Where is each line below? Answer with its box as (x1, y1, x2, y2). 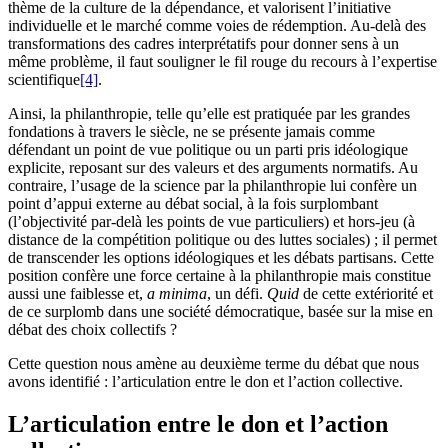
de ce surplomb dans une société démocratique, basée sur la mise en (8, 303, 433, 321)
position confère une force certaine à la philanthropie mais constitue (8, 267, 431, 285)
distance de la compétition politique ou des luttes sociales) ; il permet (8, 231, 437, 249)
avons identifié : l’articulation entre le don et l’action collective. (8, 373, 403, 391)
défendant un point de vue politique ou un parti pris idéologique (8, 141, 408, 159)
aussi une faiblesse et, (8, 285, 147, 303)
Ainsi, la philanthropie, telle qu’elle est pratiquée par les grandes (8, 105, 410, 123)
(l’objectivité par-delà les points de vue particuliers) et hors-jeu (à (8, 213, 415, 231)
